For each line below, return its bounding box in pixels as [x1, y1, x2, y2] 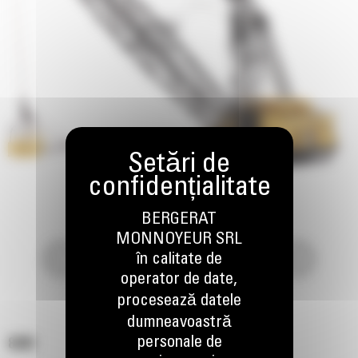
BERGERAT [141, 212, 217, 229]
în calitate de [136, 252, 222, 268]
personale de [136, 335, 222, 352]
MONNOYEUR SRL [116, 232, 242, 249]
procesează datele [117, 293, 241, 310]
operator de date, [121, 272, 237, 288]
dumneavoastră [126, 315, 232, 332]
